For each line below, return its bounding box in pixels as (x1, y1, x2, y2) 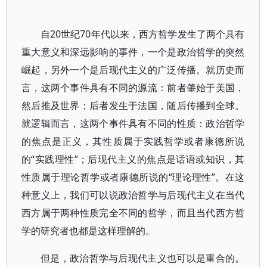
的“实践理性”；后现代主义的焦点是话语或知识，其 (21, 153, 245, 166)
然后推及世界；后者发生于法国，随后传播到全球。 (21, 99, 245, 112)
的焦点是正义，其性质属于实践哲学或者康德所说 (21, 135, 245, 148)
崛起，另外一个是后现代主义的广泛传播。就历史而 (21, 63, 245, 76)
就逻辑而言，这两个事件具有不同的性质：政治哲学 (21, 117, 245, 130)
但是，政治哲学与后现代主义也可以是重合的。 (41, 252, 245, 265)
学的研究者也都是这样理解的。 (21, 224, 155, 237)
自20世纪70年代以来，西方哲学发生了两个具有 (41, 27, 245, 41)
